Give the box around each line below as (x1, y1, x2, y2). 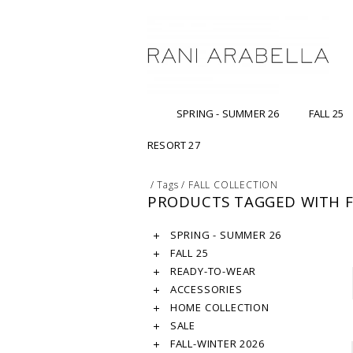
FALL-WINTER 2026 (167, 336, 265, 351)
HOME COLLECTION (167, 300, 269, 315)
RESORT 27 (147, 138, 200, 153)
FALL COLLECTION (188, 178, 279, 192)
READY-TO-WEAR (167, 264, 257, 279)
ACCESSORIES (167, 282, 243, 297)
